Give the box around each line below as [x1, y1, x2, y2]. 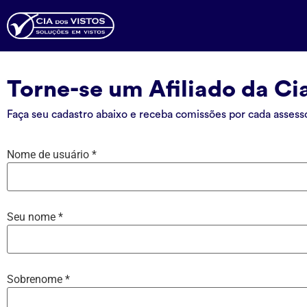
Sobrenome [7, 273, 65, 286]
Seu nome [7, 210, 58, 224]
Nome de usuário [7, 148, 92, 162]
